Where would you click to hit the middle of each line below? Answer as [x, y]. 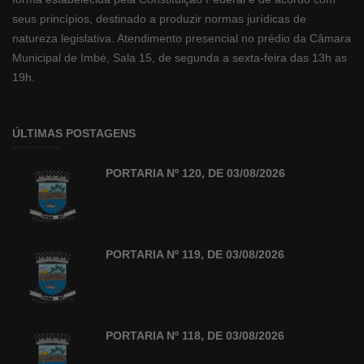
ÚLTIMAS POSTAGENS [74, 133]
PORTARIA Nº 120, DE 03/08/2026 [195, 173]
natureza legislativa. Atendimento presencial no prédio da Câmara [182, 38]
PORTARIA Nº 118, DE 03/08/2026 [195, 335]
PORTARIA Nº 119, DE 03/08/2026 [195, 254]
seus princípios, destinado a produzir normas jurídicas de [159, 18]
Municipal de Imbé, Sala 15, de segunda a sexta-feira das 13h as [180, 57]
